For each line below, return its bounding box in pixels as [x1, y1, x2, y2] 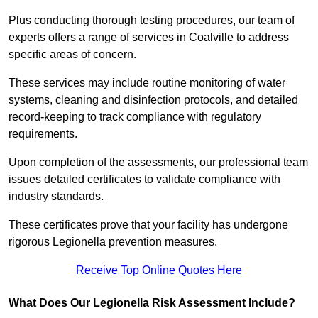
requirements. [9, 128, 77, 141]
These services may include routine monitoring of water [9, 77, 285, 89]
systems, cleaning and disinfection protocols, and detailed [9, 94, 298, 106]
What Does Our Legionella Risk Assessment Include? [9, 297, 295, 309]
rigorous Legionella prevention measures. [9, 236, 217, 248]
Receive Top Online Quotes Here [76, 264, 242, 277]
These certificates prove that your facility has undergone [9, 219, 288, 231]
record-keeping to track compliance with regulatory [9, 111, 261, 124]
